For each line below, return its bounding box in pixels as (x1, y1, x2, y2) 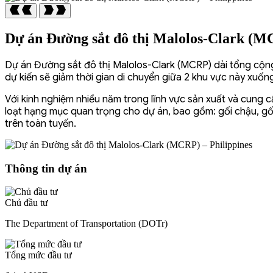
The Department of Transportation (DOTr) (5, 218, 168, 229)
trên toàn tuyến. (5, 117, 76, 130)
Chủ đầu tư (5, 197, 48, 208)
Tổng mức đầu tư (5, 250, 72, 261)
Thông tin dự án (5, 161, 87, 175)
